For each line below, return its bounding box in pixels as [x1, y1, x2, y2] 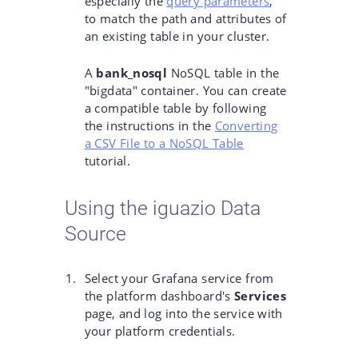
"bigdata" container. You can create [84, 82, 287, 99]
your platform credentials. [84, 322, 236, 339]
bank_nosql [96, 65, 168, 82]
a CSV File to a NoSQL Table [84, 135, 244, 152]
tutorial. [84, 153, 131, 169]
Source [64, 221, 126, 245]
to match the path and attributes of [84, 10, 287, 26]
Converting [214, 117, 278, 134]
